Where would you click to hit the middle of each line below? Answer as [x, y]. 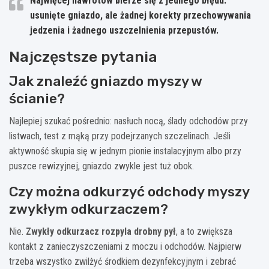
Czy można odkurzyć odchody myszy [129, 191]
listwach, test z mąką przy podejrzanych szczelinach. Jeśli [120, 136]
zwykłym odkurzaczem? [89, 209]
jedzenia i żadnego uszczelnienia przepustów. [124, 30]
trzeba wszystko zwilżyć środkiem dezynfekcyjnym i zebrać [122, 261]
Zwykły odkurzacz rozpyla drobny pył [101, 231]
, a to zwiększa [204, 231]
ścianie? [37, 98]
